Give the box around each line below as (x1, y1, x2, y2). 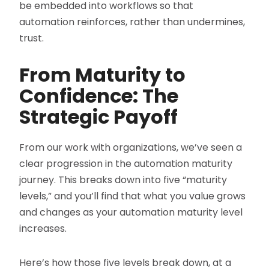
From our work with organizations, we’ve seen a (19, 141, 243, 155)
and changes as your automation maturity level (19, 205, 243, 220)
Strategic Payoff (19, 103, 178, 131)
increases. (19, 222, 67, 236)
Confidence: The (19, 82, 179, 110)
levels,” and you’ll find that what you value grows (19, 189, 246, 204)
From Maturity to (19, 61, 186, 89)
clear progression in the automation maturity (19, 157, 233, 171)
